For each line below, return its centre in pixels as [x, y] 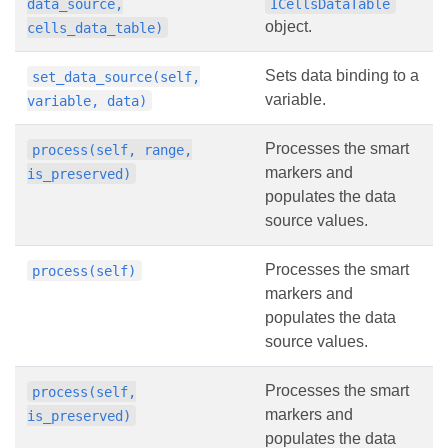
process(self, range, [112, 149]
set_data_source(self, [116, 76]
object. [288, 27]
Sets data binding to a [342, 76]
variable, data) [87, 100]
